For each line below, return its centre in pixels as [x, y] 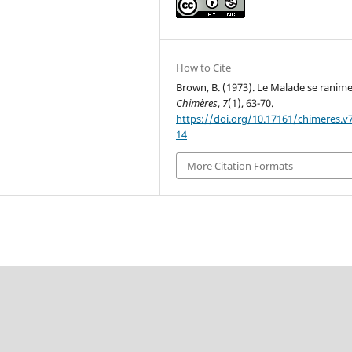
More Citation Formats [240, 166]
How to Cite [204, 67]
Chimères [197, 103]
